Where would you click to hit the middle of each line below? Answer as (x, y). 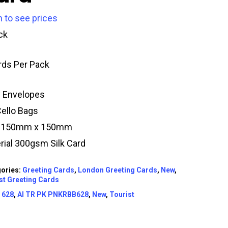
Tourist (122, 195)
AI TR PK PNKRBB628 (53, 195)
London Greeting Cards (118, 170)
